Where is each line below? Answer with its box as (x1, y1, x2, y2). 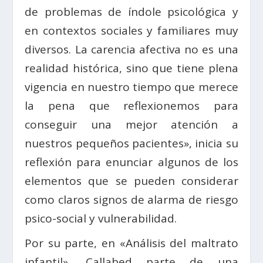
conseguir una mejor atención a (25, 117, 238, 133)
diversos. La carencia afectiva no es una (25, 42, 238, 58)
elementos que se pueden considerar (25, 173, 238, 189)
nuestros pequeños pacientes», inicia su (25, 136, 238, 151)
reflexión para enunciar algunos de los (25, 154, 238, 170)
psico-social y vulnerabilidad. (25, 211, 177, 227)
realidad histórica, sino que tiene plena (25, 60, 238, 76)
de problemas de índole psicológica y (25, 4, 238, 20)
